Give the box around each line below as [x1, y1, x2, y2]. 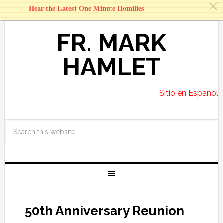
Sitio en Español [159, 88, 219, 98]
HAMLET [62, 53, 161, 81]
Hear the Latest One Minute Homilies [28, 3, 144, 13]
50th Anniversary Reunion [24, 203, 184, 218]
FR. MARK [56, 29, 167, 57]
